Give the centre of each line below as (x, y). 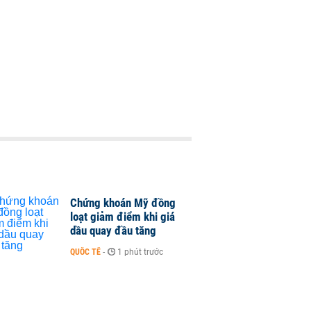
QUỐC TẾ (85, 252)
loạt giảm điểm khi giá (123, 217)
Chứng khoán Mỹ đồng (123, 203)
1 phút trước (140, 252)
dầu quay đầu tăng (113, 230)
